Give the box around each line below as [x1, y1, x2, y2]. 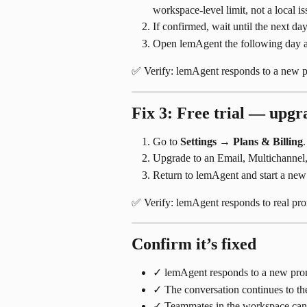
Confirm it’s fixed [132, 235, 256, 254]
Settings [180, 135, 217, 147]
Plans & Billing [233, 135, 303, 147]
